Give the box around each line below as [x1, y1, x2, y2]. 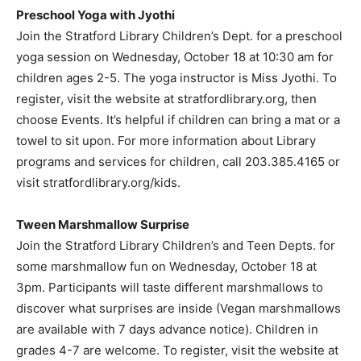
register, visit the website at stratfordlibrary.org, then [16, 90, 317, 106]
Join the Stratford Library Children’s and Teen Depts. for [16, 237, 335, 253]
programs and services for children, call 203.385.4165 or [16, 153, 340, 169]
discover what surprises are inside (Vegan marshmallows [16, 300, 341, 316]
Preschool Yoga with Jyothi [16, 6, 175, 23]
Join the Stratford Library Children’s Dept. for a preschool [16, 27, 342, 44]
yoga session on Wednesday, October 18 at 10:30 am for [16, 48, 334, 64]
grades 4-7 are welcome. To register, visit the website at [16, 342, 338, 358]
